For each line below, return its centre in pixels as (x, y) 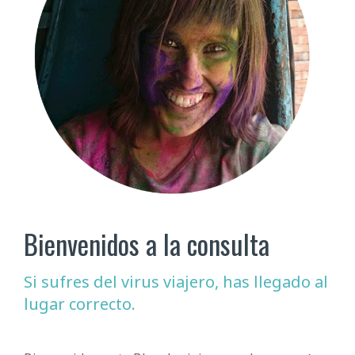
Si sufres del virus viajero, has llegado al (176, 281)
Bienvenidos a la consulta (147, 243)
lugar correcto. (80, 303)
